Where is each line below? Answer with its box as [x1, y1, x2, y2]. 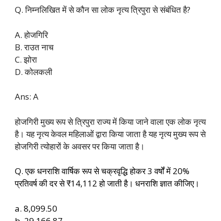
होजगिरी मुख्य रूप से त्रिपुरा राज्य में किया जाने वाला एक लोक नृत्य [15, 115, 206, 127]
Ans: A [15, 91, 38, 103]
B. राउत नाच [15, 41, 54, 53]
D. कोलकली [15, 66, 52, 77]
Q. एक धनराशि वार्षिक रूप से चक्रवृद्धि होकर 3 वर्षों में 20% [15, 165, 189, 177]
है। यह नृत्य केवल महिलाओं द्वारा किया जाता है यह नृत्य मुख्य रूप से [15, 128, 206, 140]
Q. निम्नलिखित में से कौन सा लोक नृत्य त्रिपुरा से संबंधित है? [15, 4, 190, 16]
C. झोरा [15, 53, 37, 65]
